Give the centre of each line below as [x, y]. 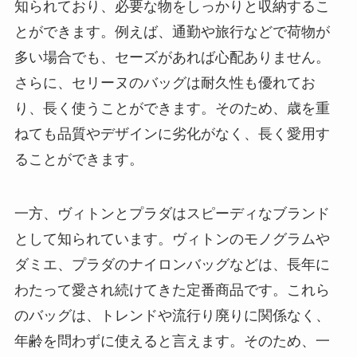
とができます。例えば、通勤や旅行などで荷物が [172, 32]
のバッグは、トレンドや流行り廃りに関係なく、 [172, 316]
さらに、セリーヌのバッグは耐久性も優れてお [165, 83]
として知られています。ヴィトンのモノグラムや [172, 239]
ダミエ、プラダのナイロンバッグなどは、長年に [172, 265]
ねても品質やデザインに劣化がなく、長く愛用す [172, 134]
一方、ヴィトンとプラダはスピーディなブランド [172, 214]
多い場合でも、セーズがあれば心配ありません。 [172, 58]
